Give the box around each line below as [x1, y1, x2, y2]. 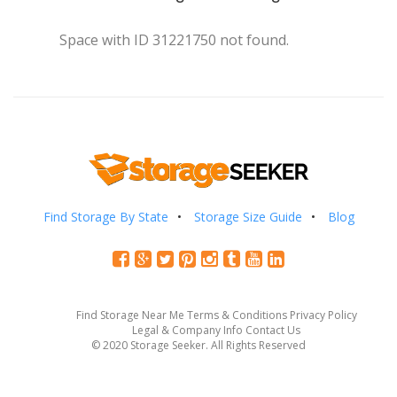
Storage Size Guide [193, 207, 302, 225]
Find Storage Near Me [75, 307, 184, 323]
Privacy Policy [289, 307, 357, 323]
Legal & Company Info [132, 322, 243, 338]
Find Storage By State [43, 207, 168, 225]
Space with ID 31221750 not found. [59, 30, 290, 50]
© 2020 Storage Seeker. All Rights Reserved [91, 337, 306, 353]
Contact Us [245, 322, 300, 338]
